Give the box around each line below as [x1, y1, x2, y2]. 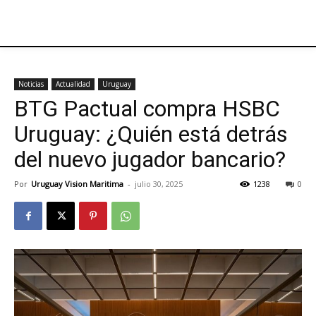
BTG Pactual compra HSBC [14, 95, 280, 122]
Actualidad [56, 79, 90, 89]
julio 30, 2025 [135, 178, 183, 189]
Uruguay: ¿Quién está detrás [14, 121, 288, 147]
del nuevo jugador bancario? [14, 146, 286, 173]
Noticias [18, 79, 44, 89]
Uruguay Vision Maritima [31, 178, 123, 189]
